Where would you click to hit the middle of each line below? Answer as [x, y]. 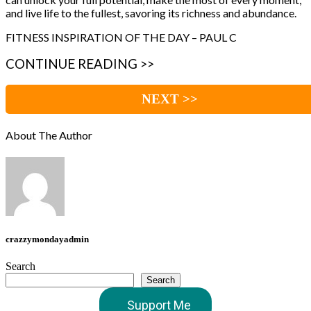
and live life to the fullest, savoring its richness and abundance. [151, 12]
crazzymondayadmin [47, 239]
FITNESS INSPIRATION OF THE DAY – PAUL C [121, 37]
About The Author [49, 135]
